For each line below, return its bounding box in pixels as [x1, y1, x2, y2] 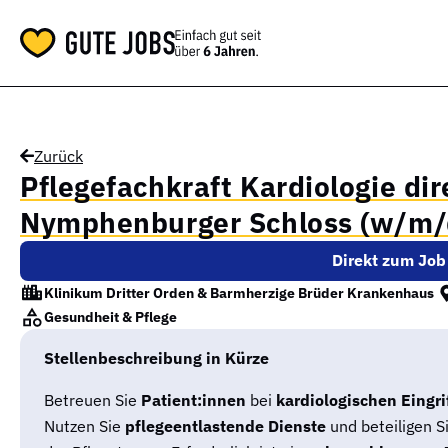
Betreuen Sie [44, 389, 141, 410]
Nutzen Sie [44, 415, 125, 436]
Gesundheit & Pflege [44, 307, 177, 326]
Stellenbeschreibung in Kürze [44, 347, 269, 368]
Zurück [34, 145, 83, 166]
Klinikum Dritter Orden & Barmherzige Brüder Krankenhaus [44, 283, 434, 302]
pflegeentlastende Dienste [125, 415, 326, 436]
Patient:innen [141, 389, 246, 410]
